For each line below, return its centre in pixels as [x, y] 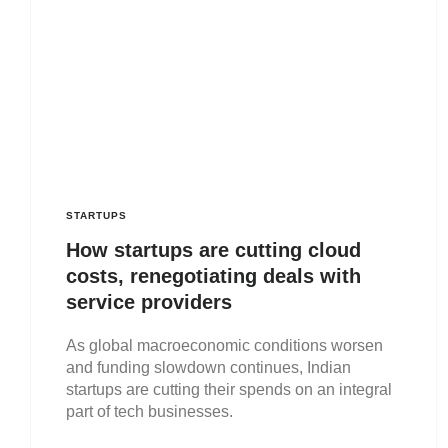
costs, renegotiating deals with [213, 276]
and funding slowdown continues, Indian [208, 368]
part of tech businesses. [149, 412]
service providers [149, 302]
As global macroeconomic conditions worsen [224, 346]
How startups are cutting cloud [213, 250]
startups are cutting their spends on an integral [229, 390]
